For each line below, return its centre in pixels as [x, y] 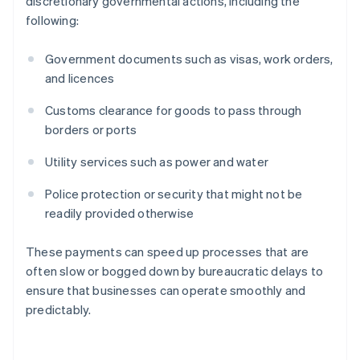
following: [52, 20]
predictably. [59, 310]
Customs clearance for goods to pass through [174, 110]
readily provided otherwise [120, 213]
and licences [80, 78]
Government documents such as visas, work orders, [189, 59]
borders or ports [91, 130]
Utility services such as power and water [157, 162]
